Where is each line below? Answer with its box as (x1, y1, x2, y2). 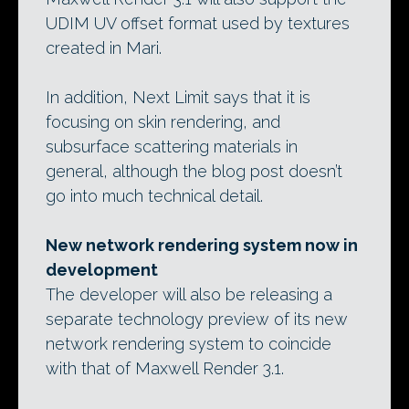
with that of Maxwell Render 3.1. (46, 359, 284, 379)
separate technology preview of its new (46, 309, 348, 330)
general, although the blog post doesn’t (46, 162, 342, 182)
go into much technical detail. (46, 186, 263, 206)
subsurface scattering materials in (46, 137, 298, 157)
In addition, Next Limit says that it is (46, 88, 310, 108)
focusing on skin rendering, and (46, 112, 280, 132)
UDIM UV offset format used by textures (46, 14, 350, 34)
